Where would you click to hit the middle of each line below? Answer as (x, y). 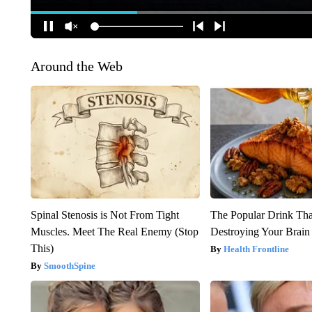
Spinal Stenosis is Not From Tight (104, 215)
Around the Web (76, 67)
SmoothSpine (69, 266)
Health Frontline (257, 249)
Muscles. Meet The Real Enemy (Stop (114, 232)
